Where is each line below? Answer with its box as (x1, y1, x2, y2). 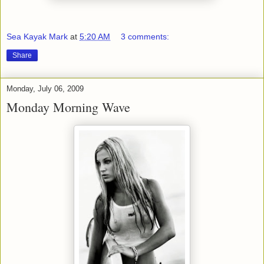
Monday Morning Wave (6, 98, 130, 115)
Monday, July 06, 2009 (6, 84, 84, 93)
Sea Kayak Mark (6, 31, 68, 41)
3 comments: (121, 31, 170, 41)
